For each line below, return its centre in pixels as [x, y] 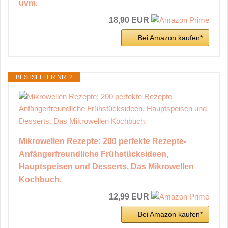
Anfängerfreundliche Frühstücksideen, [94, 154]
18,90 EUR [129, 20]
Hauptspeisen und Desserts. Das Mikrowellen [106, 166]
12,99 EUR [129, 196]
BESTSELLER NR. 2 [44, 77]
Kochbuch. [40, 179]
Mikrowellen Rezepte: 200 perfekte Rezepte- [103, 141]
